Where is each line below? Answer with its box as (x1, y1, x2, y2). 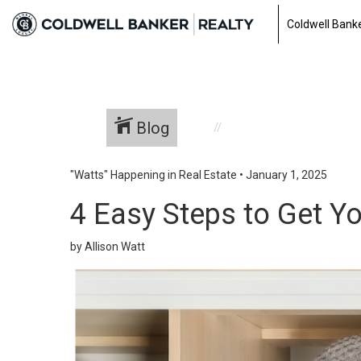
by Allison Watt (70, 240, 145, 253)
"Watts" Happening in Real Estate (70, 168, 237, 181)
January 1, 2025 (246, 168, 327, 181)
